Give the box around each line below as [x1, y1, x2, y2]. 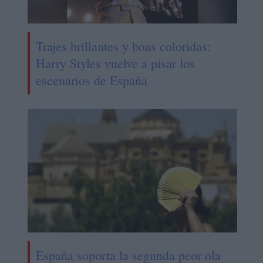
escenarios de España [35, 71, 147, 89]
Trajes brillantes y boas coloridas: [35, 37, 211, 55]
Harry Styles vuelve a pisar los [35, 54, 195, 72]
